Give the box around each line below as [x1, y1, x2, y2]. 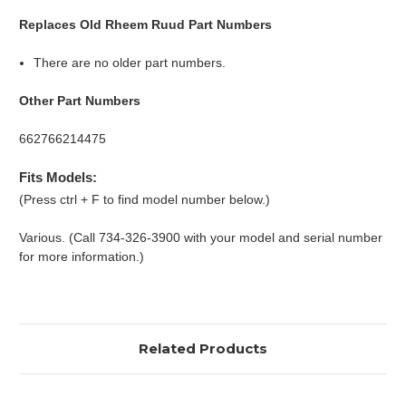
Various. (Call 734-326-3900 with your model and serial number [19, 229, 382, 245]
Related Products [139, 339, 267, 357]
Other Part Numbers [19, 92, 140, 108]
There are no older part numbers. [34, 54, 227, 70]
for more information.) [19, 248, 144, 264]
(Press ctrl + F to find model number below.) [19, 191, 270, 207]
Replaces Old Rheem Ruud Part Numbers [19, 16, 272, 32]
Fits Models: [19, 169, 97, 185]
